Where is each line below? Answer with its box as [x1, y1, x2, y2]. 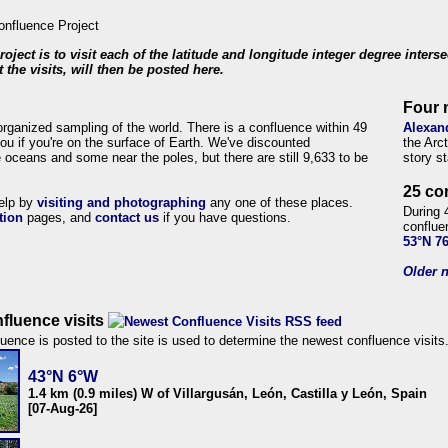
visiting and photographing [37, 195, 206, 210]
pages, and [23, 210, 95, 225]
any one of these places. [206, 195, 353, 210]
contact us [95, 210, 159, 225]
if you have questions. [159, 210, 291, 225]
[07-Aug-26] [28, 401, 97, 416]
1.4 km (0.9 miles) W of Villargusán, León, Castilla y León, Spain [28, 386, 427, 401]
